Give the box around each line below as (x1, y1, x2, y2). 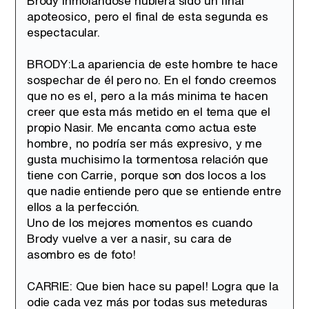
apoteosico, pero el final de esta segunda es (27, 8, 268, 25)
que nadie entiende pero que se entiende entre (27, 182, 281, 199)
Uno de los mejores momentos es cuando (27, 214, 252, 231)
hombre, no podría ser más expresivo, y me (27, 134, 263, 152)
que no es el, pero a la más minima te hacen (27, 87, 268, 104)
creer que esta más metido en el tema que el (27, 103, 270, 120)
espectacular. (27, 23, 100, 41)
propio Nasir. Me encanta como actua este (27, 119, 257, 136)
